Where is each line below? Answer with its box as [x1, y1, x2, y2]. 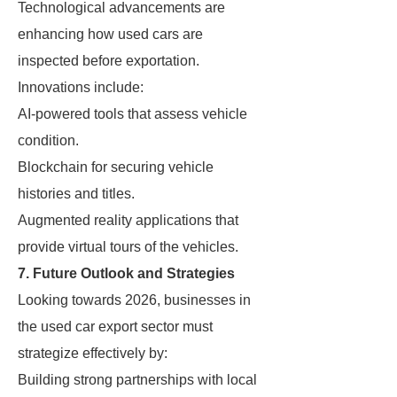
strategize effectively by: [18, 346, 167, 361]
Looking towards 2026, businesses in [18, 292, 251, 307]
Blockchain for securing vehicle [18, 160, 214, 175]
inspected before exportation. [18, 53, 199, 68]
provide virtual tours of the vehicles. [18, 239, 238, 254]
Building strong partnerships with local [18, 372, 257, 387]
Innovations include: [18, 80, 144, 95]
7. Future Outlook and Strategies [18, 266, 235, 281]
